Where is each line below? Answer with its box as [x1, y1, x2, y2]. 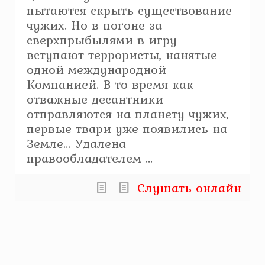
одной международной [27, 60, 167, 79]
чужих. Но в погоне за [27, 15, 163, 34]
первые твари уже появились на [27, 119, 228, 138]
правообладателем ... [27, 148, 153, 167]
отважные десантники [27, 89, 164, 108]
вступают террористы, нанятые [27, 45, 218, 64]
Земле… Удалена [27, 134, 127, 153]
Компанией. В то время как [27, 75, 194, 93]
